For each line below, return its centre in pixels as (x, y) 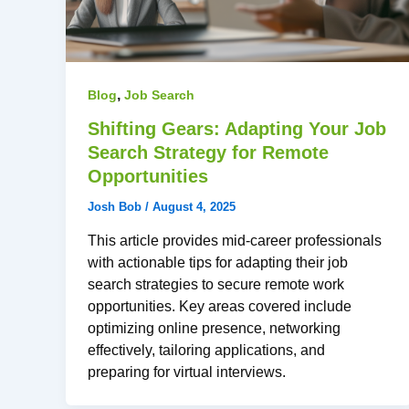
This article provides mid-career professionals (235, 241)
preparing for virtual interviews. (187, 372)
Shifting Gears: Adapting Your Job (237, 129)
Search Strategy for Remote (208, 153)
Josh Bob (116, 207)
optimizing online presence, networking (214, 329)
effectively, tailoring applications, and (206, 351)
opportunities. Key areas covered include (220, 307)
